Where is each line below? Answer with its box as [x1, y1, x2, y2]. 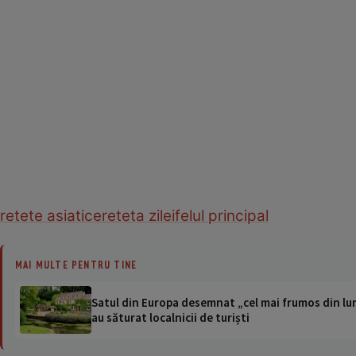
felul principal [175, 206, 269, 225]
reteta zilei [102, 206, 175, 225]
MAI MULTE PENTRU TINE [15, 257, 137, 271]
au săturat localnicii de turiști [91, 309, 250, 325]
